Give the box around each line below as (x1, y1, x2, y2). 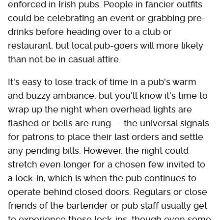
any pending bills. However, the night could (8, 145, 189, 156)
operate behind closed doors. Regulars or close (8, 186, 207, 197)
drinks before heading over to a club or (8, 26, 172, 37)
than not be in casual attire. (8, 54, 121, 64)
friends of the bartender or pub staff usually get (8, 200, 207, 211)
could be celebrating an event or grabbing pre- (8, 12, 206, 23)
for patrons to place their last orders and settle (8, 131, 203, 142)
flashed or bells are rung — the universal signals (8, 117, 209, 128)
